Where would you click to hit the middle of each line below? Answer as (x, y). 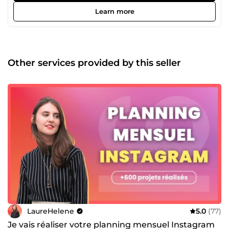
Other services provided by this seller (94, 63)
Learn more (114, 11)
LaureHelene (51, 211)
